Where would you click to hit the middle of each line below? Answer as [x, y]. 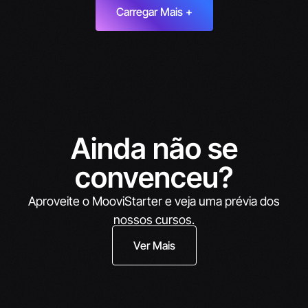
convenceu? [154, 177]
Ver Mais [154, 245]
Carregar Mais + [154, 12]
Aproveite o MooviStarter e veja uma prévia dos [154, 201]
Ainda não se [154, 148]
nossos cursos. [154, 220]
